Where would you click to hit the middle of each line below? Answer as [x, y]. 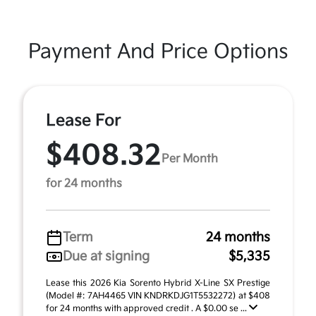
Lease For [84, 121]
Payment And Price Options [158, 52]
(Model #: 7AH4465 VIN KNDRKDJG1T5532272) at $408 [158, 296]
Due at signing [106, 256]
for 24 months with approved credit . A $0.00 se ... [147, 309]
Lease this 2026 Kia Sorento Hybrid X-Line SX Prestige [158, 283]
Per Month [190, 159]
